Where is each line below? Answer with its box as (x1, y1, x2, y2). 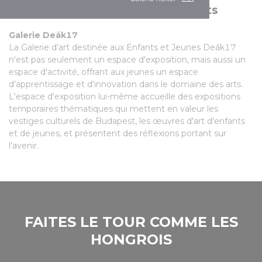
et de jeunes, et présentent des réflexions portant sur (9, 127, 226, 139)
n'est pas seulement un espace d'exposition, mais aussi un (9, 54, 246, 65)
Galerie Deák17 (9, 29, 78, 40)
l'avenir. (9, 140, 41, 151)
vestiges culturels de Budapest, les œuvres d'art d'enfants (9, 115, 245, 126)
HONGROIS (90, 230, 172, 248)
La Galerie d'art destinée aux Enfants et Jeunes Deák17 (9, 42, 236, 53)
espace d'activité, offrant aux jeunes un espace (9, 66, 198, 77)
